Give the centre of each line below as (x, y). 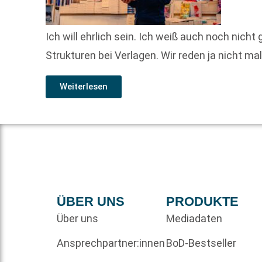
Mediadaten (194, 218)
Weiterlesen (84, 87)
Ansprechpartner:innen (111, 243)
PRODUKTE (202, 201)
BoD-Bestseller (201, 243)
